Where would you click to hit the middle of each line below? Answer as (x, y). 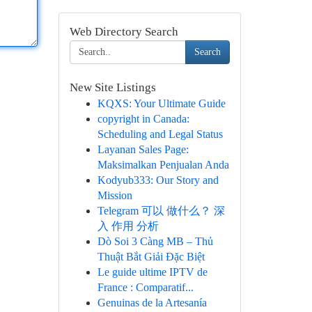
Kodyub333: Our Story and (158, 180)
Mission (115, 195)
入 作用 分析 (128, 226)
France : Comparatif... (145, 287)
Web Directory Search (124, 32)
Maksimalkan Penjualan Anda (163, 165)
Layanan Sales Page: (143, 149)
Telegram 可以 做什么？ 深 (161, 211)
